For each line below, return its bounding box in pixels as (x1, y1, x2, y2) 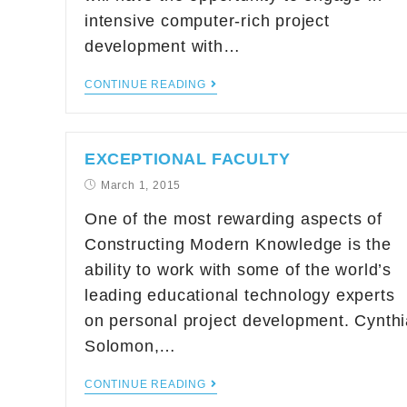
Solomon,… (84, 337, 177, 355)
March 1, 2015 (100, 179, 182, 192)
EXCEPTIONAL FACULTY (84, 150, 291, 168)
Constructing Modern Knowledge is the (84, 235, 392, 253)
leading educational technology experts (84, 286, 395, 304)
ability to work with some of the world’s (84, 261, 392, 279)
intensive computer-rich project (84, 12, 330, 30)
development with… (84, 37, 241, 55)
